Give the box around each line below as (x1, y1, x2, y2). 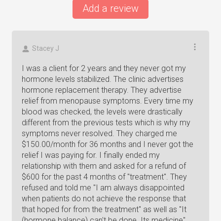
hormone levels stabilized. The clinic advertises (22, 74, 184, 84)
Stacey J (32, 44, 59, 52)
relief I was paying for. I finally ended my (22, 150, 160, 160)
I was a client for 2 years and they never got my (22, 64, 186, 73)
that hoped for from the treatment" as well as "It (22, 205, 186, 214)
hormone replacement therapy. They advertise (22, 85, 182, 95)
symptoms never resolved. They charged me (22, 129, 177, 138)
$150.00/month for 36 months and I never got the (22, 140, 193, 149)
